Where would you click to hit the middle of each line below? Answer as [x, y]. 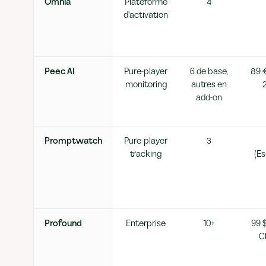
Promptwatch [73, 141]
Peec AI [60, 72]
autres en [209, 85]
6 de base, [209, 72]
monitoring [146, 85]
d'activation [146, 15]
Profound [63, 224]
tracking [146, 154]
